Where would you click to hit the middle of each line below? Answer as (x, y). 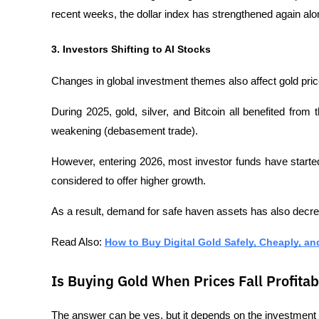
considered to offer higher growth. (129, 181)
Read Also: (78, 242)
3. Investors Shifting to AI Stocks (131, 49)
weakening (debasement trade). (126, 131)
